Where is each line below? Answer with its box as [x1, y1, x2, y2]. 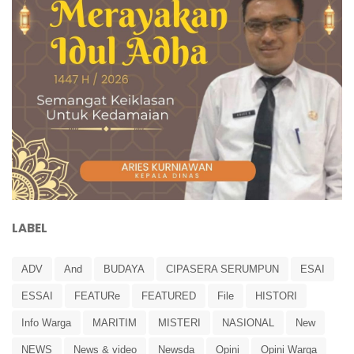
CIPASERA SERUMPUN [166, 263, 279, 276]
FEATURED [141, 290, 196, 303]
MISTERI [158, 317, 201, 330]
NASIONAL [222, 317, 274, 330]
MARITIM [92, 317, 137, 330]
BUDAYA [104, 263, 145, 276]
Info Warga [21, 317, 71, 330]
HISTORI [255, 290, 297, 303]
